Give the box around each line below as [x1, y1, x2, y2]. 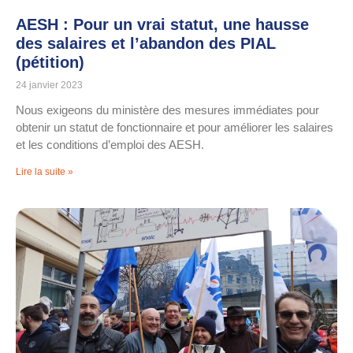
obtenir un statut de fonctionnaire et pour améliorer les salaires [16, 121, 333, 135]
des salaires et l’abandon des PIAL [16, 35, 276, 53]
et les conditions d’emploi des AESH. [16, 138, 204, 152]
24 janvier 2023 [16, 80, 83, 91]
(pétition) [16, 54, 84, 72]
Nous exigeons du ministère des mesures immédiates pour [16, 103, 319, 117]
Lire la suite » [16, 166, 73, 178]
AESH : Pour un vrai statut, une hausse [16, 16, 309, 34]
